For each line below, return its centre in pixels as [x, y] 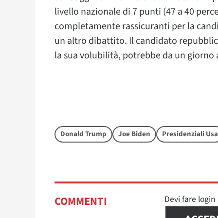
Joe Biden [134, 134]
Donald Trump [83, 134]
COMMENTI [81, 201]
